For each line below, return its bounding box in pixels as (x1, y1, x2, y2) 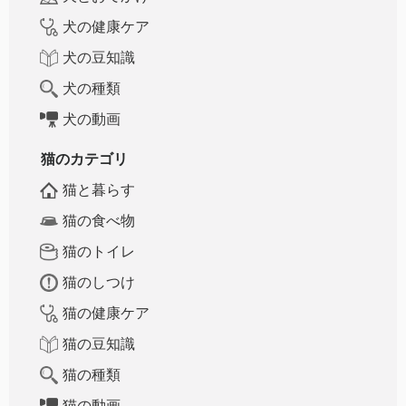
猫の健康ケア (63, 304, 150, 321)
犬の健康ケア (63, 18, 150, 34)
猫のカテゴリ (41, 150, 128, 167)
